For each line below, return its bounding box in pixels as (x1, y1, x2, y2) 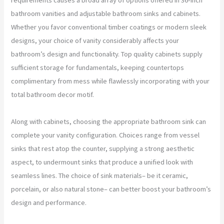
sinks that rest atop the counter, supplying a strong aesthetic (11, 143, 195, 153)
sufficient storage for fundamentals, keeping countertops (11, 62, 184, 72)
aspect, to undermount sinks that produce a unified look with (11, 157, 193, 166)
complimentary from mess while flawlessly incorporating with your (11, 76, 210, 85)
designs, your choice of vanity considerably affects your (11, 35, 179, 45)
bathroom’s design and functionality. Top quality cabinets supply (11, 49, 203, 58)
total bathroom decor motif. (11, 89, 94, 99)
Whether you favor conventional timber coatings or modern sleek (11, 22, 207, 31)
